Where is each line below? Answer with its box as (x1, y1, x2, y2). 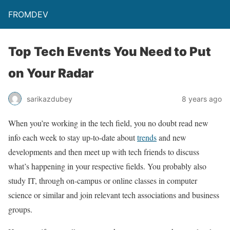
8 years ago (182, 94, 222, 103)
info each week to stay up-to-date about (8, 132, 137, 143)
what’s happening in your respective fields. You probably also (8, 161, 206, 171)
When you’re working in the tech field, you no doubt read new (8, 118, 208, 128)
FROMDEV (8, 9, 48, 20)
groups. (8, 204, 32, 215)
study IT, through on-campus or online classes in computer (8, 175, 197, 186)
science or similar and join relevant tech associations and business (8, 189, 219, 200)
